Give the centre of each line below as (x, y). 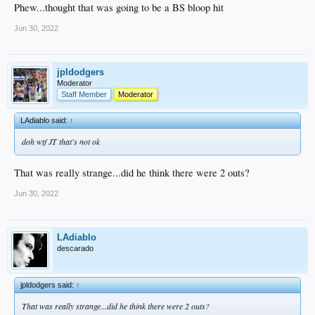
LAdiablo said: (45, 120)
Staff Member (84, 94)
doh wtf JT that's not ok (61, 141)
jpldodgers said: (48, 284)
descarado (75, 248)
